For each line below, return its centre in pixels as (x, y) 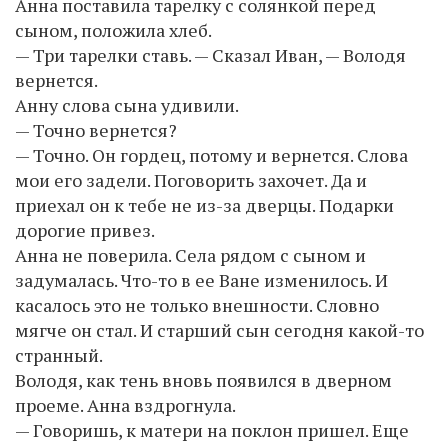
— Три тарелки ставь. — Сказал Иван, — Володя (210, 54)
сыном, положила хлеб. (113, 29)
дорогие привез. (85, 229)
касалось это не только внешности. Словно (197, 304)
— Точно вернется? (96, 129)
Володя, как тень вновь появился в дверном (203, 379)
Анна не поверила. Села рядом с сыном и (190, 254)
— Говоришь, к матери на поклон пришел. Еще (212, 429)
